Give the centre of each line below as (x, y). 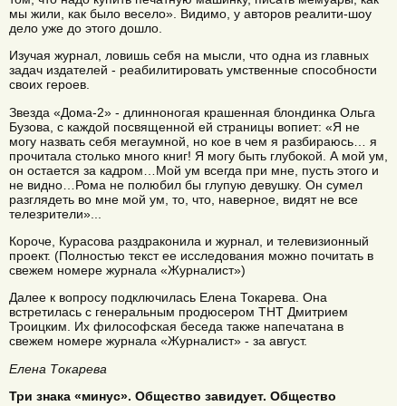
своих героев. (49, 85)
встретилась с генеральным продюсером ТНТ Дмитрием (179, 312)
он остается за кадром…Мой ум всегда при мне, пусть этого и (194, 170)
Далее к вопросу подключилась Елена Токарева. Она (168, 298)
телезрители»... (55, 213)
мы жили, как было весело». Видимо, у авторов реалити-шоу (190, 13)
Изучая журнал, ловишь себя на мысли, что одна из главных (189, 56)
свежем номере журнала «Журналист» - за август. (158, 341)
